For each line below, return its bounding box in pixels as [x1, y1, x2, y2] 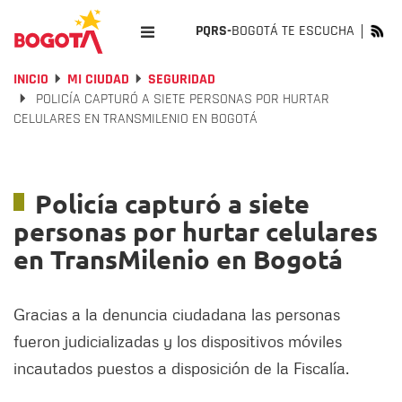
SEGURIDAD [148, 70, 215, 89]
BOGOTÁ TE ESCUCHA [232, 22, 354, 40]
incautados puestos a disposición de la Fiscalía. [13, 358, 349, 378]
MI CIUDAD [67, 70, 129, 89]
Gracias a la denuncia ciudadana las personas [13, 304, 340, 324]
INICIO [13, 70, 48, 89]
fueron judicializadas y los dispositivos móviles [13, 331, 342, 351]
